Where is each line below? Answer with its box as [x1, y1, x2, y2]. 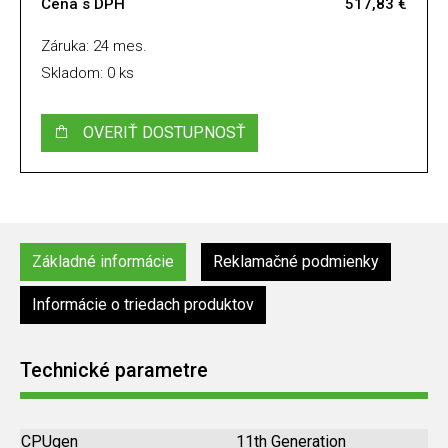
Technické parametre [20, 359, 208, 382]
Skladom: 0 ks [41, 64, 134, 82]
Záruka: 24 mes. [41, 37, 147, 55]
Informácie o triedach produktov [32, 295, 254, 314]
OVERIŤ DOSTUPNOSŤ [83, 123, 246, 142]
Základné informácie [32, 252, 174, 271]
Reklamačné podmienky [213, 252, 379, 271]
